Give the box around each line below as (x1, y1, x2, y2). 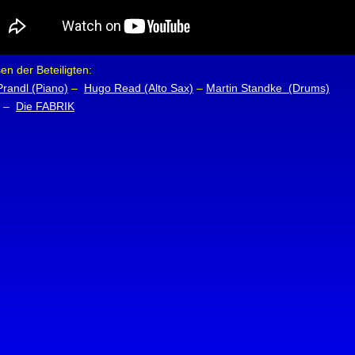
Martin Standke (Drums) (206, 82, 330, 94)
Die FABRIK (16, 100, 74, 113)
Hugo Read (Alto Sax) (84, 82, 193, 94)
